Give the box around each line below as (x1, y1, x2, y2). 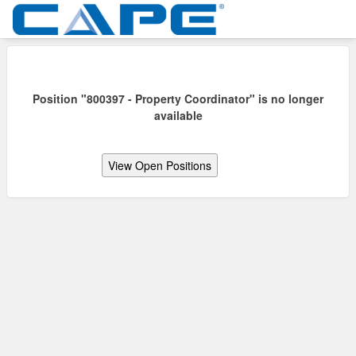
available (153, 107, 203, 123)
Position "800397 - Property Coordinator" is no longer (33, 91, 323, 106)
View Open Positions (108, 157, 211, 173)
